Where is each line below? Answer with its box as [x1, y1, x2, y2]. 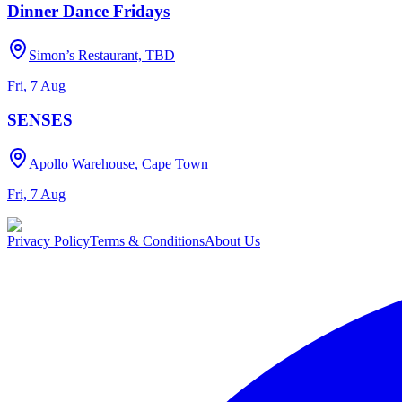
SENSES [7, 110, 73, 130]
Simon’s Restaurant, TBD [29, 47, 175, 63]
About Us [205, 233, 260, 249]
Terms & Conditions [90, 233, 205, 249]
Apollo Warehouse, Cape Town [29, 156, 208, 172]
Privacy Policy [7, 233, 90, 249]
